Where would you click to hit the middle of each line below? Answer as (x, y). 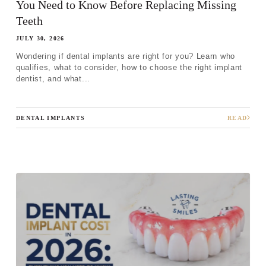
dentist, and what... (53, 79)
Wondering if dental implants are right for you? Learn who (126, 56)
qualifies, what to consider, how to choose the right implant (129, 68)
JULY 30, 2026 (40, 39)
